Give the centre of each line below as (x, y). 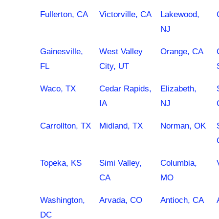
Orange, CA (182, 52)
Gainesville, (62, 52)
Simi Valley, (120, 163)
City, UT (114, 66)
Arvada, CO (121, 200)
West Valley (121, 52)
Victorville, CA (125, 14)
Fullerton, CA (64, 14)
